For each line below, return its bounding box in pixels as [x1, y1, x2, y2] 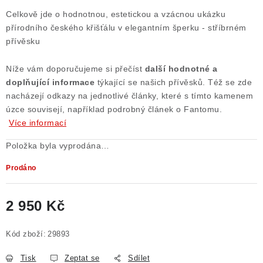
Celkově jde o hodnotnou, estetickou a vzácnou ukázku [6, 9, 225, 19]
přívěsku [6, 36, 40, 46]
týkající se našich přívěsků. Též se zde [97, 77, 252, 87]
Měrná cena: [5, 215, 56, 224]
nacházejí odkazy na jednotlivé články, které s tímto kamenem [6, 91, 253, 100]
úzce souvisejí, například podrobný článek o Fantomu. [6, 104, 222, 114]
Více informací [9, 118, 66, 127]
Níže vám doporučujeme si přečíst [6, 64, 145, 73]
